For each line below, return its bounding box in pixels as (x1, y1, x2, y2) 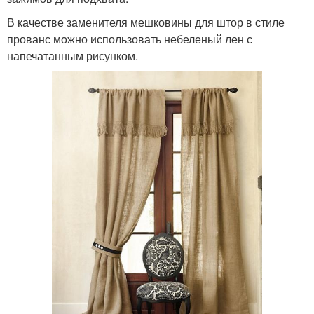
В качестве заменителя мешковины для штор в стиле (7, 13, 285, 30)
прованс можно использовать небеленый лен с (7, 30, 252, 47)
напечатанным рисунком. (7, 47, 138, 64)
